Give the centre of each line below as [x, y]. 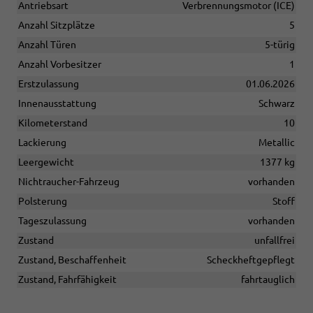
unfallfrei [275, 240]
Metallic [277, 142]
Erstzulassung [49, 83]
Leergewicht [46, 162]
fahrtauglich [268, 279]
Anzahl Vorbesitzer [60, 64]
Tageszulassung [52, 220]
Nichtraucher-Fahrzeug [69, 181]
